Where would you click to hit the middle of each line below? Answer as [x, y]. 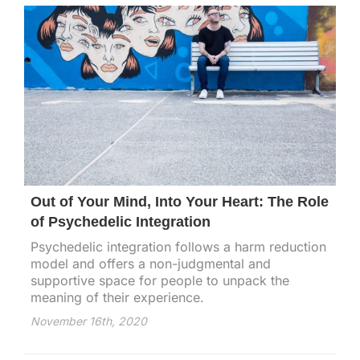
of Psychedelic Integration [121, 221]
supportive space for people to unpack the [160, 280]
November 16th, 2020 [89, 321]
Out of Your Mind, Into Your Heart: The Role [180, 201]
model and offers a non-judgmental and [151, 263]
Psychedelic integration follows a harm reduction [178, 246]
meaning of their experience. [117, 297]
